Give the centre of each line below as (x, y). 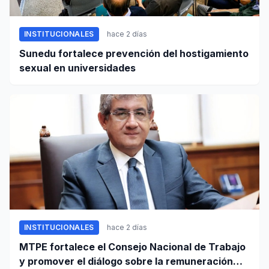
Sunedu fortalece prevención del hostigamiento (134, 54)
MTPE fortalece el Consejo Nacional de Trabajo (132, 247)
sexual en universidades (77, 68)
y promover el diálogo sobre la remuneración (126, 261)
